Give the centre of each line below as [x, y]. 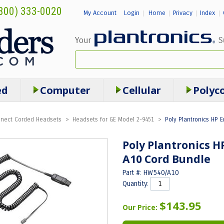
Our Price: [141, 207]
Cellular [141, 90]
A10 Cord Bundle [166, 159]
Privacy [182, 13]
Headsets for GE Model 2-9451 [114, 119]
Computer [65, 90]
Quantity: [136, 184]
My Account [100, 13]
